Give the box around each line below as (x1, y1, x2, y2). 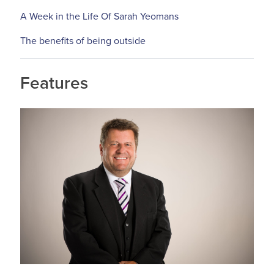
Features (20, 73, 88, 94)
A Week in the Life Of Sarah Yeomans (20, 10, 179, 23)
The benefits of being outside (20, 35, 146, 48)
